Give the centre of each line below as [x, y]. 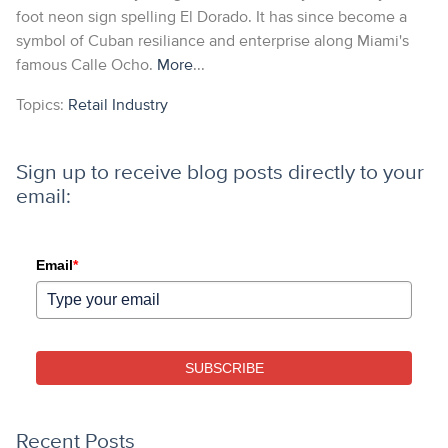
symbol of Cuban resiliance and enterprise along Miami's [212, 40]
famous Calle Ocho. [86, 64]
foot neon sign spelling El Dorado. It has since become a [211, 16]
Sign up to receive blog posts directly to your [220, 172]
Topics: [42, 104]
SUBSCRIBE [224, 367]
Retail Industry [118, 104]
